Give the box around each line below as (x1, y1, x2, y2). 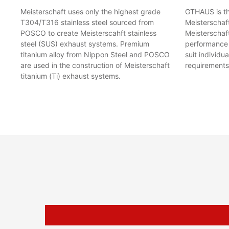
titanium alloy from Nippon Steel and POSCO (20, 50, 170, 59)
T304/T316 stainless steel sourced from (20, 17, 154, 27)
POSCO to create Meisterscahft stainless (20, 28, 156, 37)
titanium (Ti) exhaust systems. (20, 71, 121, 80)
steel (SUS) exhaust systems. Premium (20, 39, 149, 48)
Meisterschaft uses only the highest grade (20, 7, 161, 16)
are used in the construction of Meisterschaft (20, 60, 170, 70)
